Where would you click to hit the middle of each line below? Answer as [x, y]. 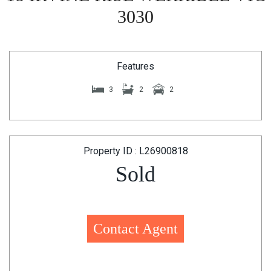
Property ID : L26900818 [135, 151]
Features [135, 66]
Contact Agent [135, 229]
